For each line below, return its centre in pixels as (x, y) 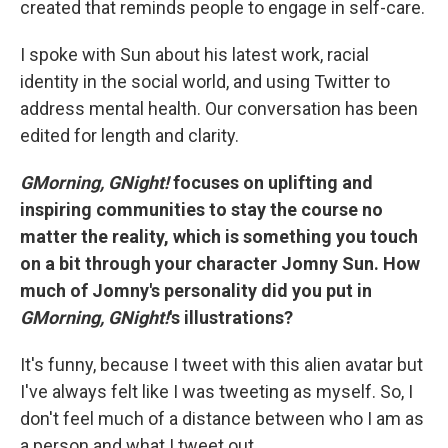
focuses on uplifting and (271, 182)
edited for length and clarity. (129, 135)
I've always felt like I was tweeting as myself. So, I (216, 391)
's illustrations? (231, 317)
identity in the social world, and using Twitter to (205, 81)
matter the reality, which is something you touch (219, 236)
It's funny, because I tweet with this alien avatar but (221, 364)
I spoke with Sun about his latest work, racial (194, 54)
